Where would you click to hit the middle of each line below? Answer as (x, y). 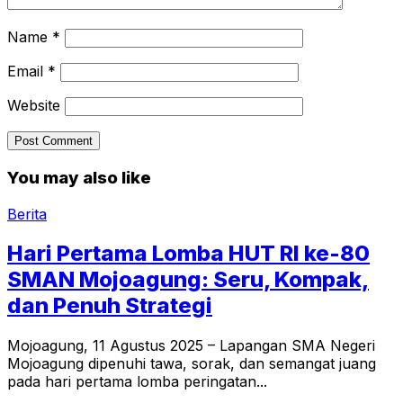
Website (34, 106)
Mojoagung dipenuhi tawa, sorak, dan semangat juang (192, 364)
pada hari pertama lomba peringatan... (137, 382)
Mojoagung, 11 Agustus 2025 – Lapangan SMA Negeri (191, 346)
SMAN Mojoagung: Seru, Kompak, (188, 280)
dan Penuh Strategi (110, 306)
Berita (27, 214)
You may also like (79, 177)
